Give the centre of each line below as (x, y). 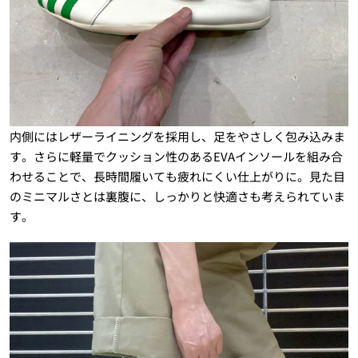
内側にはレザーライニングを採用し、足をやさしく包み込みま (177, 136)
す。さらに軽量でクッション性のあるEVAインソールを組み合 (176, 156)
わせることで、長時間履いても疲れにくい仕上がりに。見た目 (177, 176)
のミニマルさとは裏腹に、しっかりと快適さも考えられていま (177, 196)
